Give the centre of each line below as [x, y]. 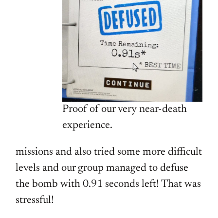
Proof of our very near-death [125, 110]
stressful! [35, 201]
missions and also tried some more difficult [109, 153]
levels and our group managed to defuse [102, 169]
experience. [87, 126]
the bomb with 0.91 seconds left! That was [108, 185]
